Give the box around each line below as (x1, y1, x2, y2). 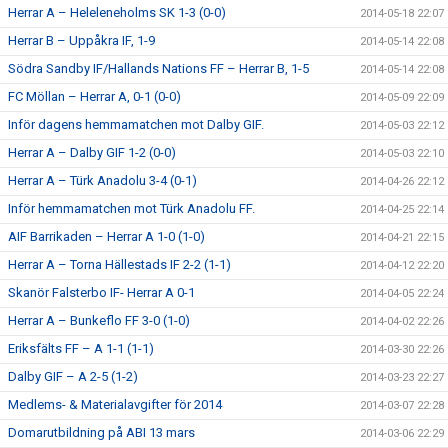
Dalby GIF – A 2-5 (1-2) (8, 369, 138, 384)
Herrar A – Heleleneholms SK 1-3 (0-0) (8, 5, 226, 20)
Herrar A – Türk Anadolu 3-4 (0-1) (8, 173, 197, 188)
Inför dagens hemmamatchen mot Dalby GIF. (8, 117, 264, 132)
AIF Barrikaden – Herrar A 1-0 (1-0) (8, 229, 205, 244)
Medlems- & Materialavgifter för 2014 (8, 397, 222, 412)
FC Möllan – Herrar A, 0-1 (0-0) (8, 89, 181, 104)
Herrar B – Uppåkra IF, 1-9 (8, 33, 155, 48)
